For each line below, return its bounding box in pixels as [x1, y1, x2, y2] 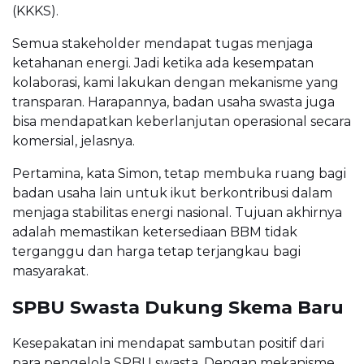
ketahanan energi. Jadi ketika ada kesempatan [12, 54, 314, 71]
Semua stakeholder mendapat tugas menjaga [12, 35, 313, 51]
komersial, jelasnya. [12, 132, 135, 149]
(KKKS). [12, 2, 58, 19]
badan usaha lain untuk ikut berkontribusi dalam [12, 184, 332, 201]
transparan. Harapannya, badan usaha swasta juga [12, 93, 335, 110]
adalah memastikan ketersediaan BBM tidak [12, 223, 297, 240]
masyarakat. [12, 262, 89, 279]
